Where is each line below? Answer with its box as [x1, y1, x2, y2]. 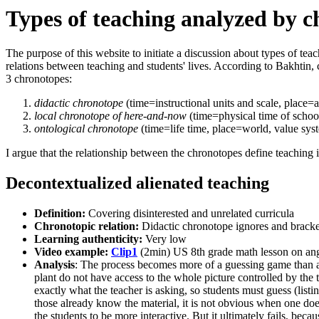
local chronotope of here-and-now [34, 110, 187, 122]
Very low [145, 233, 187, 246]
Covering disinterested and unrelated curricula [88, 207, 294, 220]
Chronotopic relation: [34, 220, 142, 233]
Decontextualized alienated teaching [6, 174, 269, 193]
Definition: [34, 207, 88, 220]
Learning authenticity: [34, 233, 145, 246]
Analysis [34, 258, 75, 271]
